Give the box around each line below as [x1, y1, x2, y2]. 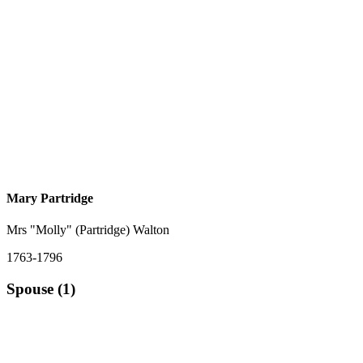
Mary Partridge [6, 191, 93, 206]
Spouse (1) [6, 280, 75, 298]
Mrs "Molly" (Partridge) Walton [6, 223, 169, 237]
